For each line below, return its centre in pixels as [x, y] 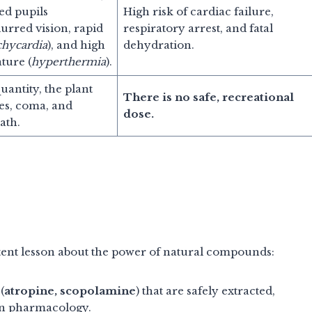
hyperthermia [68, 61]
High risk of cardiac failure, [198, 11]
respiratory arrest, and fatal [198, 28]
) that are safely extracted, [205, 290]
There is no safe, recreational [208, 97]
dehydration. [158, 45]
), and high [76, 45]
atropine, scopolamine [70, 290]
